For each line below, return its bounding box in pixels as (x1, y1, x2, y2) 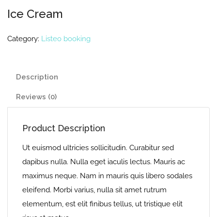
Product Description (22, 123, 105, 133)
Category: (7, 34, 41, 43)
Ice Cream (7, 6, 63, 21)
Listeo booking (41, 34, 91, 43)
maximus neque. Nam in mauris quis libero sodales (22, 171, 192, 180)
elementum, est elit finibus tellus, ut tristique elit (22, 199, 183, 208)
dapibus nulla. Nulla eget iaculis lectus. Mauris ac (22, 157, 185, 166)
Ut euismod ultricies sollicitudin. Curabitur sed (22, 143, 174, 152)
